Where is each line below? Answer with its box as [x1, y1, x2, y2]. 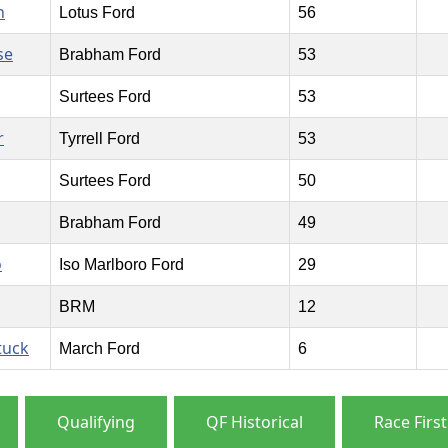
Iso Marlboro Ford [58, 256, 184, 274]
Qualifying [56, 411, 135, 434]
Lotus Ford [58, 4, 135, 22]
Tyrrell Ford [58, 130, 140, 148]
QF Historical [205, 411, 303, 434]
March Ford [58, 340, 140, 358]
